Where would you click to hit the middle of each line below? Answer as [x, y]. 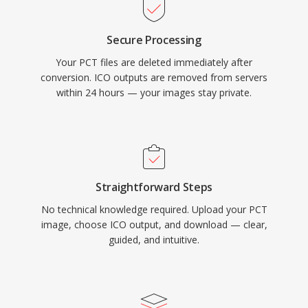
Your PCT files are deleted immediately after [154, 62]
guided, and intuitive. [154, 240]
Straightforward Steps [154, 187]
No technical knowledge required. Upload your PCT [154, 209]
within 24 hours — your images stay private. [154, 92]
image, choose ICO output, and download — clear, [154, 224]
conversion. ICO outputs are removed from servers [154, 77]
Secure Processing [154, 40]
